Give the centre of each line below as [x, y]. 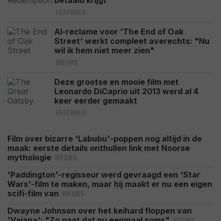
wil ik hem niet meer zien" [104, 50]
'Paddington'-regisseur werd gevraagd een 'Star [104, 175]
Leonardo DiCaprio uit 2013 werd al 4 [126, 91]
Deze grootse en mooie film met [116, 82]
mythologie [30, 157]
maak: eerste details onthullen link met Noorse [99, 148]
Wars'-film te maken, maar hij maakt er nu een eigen [110, 184]
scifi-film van [34, 193]
